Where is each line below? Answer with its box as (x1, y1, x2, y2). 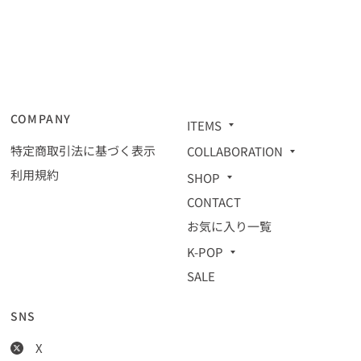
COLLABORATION (186, 143, 283, 160)
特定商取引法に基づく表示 (10, 142, 156, 160)
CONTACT (186, 193, 241, 210)
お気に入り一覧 (186, 217, 272, 234)
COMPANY (10, 110, 72, 127)
